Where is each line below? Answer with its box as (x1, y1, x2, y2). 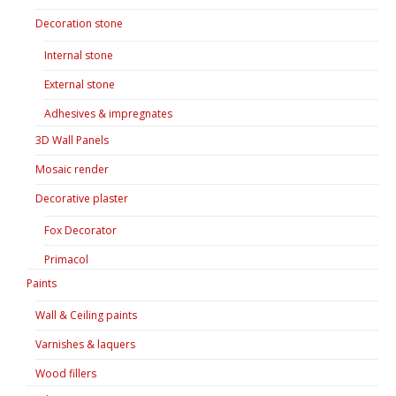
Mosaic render (35, 161, 109, 177)
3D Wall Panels (35, 132, 109, 148)
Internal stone (44, 47, 113, 63)
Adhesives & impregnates (44, 105, 172, 121)
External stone (44, 76, 115, 92)
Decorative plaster (35, 190, 128, 206)
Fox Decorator (44, 222, 117, 238)
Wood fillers (35, 365, 96, 381)
